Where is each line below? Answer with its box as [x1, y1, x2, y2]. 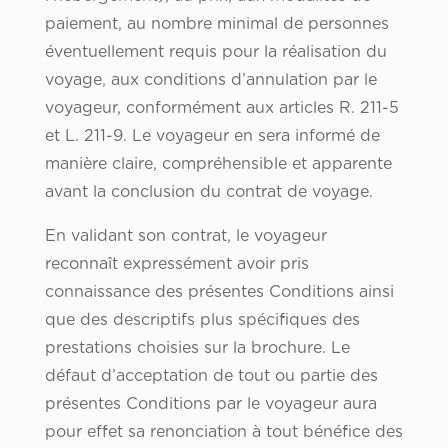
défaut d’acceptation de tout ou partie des [44, 368, 378, 385]
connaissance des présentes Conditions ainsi [44, 284, 394, 301]
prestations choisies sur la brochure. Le [44, 340, 350, 357]
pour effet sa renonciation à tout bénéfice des [44, 424, 403, 441]
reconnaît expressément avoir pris [44, 256, 309, 273]
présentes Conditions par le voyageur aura [44, 396, 377, 413]
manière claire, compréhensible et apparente [44, 156, 392, 173]
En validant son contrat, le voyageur [44, 228, 327, 245]
